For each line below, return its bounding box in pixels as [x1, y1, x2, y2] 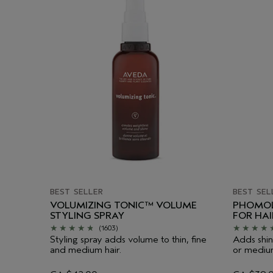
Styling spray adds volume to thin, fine [50, 233, 207, 245]
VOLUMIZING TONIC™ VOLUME [50, 199, 197, 211]
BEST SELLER [50, 186, 103, 197]
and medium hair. [50, 244, 121, 255]
